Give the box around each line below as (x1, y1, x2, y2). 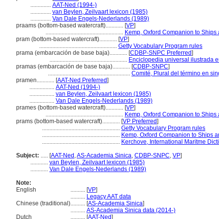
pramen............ (16, 77, 56, 84)
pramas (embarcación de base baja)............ (16, 63, 131, 70)
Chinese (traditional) (16, 200, 70, 207)
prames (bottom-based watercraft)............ (16, 104, 125, 111)
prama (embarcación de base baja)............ (16, 49, 129, 56)
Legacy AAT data (87, 193, 131, 200)
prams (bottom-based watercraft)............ (16, 118, 121, 125)
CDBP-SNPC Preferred (130, 49, 192, 56)
